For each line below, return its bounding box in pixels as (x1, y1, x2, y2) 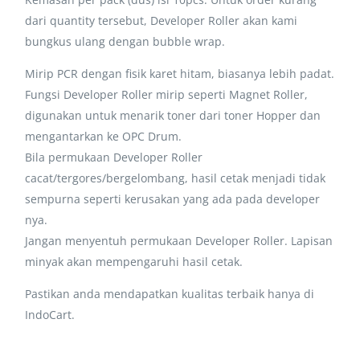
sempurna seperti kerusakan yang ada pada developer (25, 190, 321, 207)
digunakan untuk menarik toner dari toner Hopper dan (25, 107, 321, 123)
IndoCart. (25, 306, 76, 322)
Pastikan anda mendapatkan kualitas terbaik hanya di (25, 285, 315, 301)
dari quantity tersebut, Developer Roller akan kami (25, 12, 298, 28)
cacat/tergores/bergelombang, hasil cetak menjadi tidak (25, 170, 326, 186)
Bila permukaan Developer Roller (25, 149, 203, 165)
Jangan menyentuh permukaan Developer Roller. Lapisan (25, 232, 333, 248)
